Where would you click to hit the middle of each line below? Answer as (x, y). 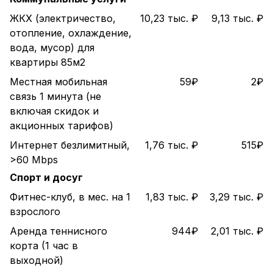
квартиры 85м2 (48, 62)
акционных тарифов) (62, 126)
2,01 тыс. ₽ (237, 231)
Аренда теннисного (58, 231)
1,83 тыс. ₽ (172, 197)
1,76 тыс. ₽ (172, 145)
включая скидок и (54, 111)
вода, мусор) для (52, 48)
